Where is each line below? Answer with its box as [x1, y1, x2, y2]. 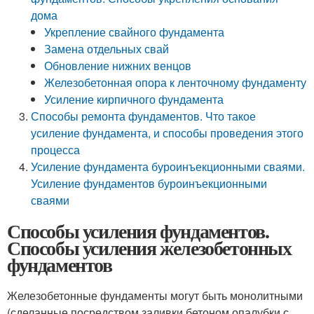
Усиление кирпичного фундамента [44, 91, 224, 107]
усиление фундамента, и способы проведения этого [31, 125, 304, 141]
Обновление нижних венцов [44, 57, 192, 74]
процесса [31, 142, 81, 158]
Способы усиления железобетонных [7, 233, 292, 262]
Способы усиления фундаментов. [7, 217, 269, 245]
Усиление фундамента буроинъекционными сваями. [31, 158, 306, 175]
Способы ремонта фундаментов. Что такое [31, 108, 257, 124]
